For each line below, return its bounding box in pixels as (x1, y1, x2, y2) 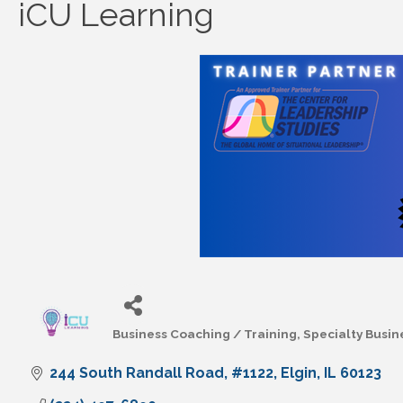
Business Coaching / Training (112, 327, 297, 342)
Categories (112, 340, 175, 355)
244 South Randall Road (49, 364, 224, 382)
